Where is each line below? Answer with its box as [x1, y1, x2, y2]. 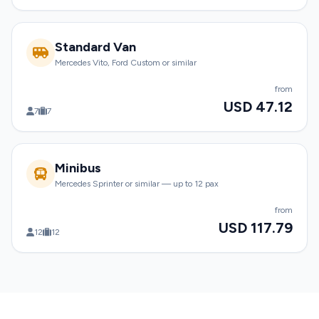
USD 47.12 [224, 98, 293, 115]
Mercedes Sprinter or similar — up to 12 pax [55, 179, 219, 189]
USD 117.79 [219, 219, 293, 236]
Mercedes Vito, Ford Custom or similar [55, 58, 197, 68]
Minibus [55, 160, 101, 176]
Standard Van [55, 39, 136, 55]
